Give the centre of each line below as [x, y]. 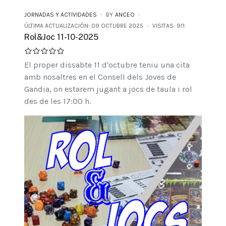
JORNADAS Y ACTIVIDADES [61, 15]
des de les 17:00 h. [58, 101]
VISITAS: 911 [168, 26]
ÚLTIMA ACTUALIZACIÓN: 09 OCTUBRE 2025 [84, 26]
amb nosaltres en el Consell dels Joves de [100, 77]
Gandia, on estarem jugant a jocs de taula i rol [108, 89]
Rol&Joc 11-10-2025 [61, 37]
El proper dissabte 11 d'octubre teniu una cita [107, 65]
